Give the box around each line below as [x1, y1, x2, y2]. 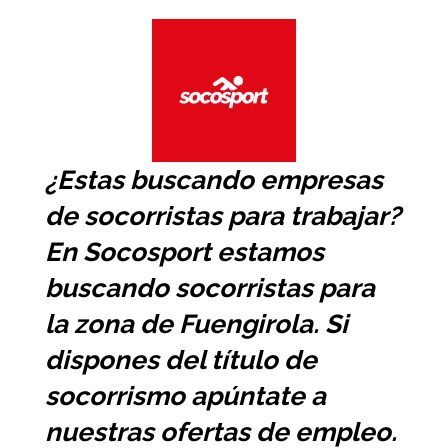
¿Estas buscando [44, 165, 260, 196]
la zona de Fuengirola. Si [44, 309, 348, 340]
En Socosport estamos [44, 237, 324, 268]
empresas [259, 165, 383, 196]
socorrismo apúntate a [44, 381, 326, 412]
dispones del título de [44, 345, 317, 376]
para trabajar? [221, 201, 401, 232]
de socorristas [44, 201, 222, 232]
